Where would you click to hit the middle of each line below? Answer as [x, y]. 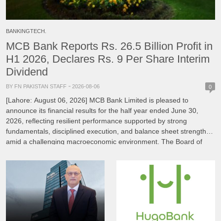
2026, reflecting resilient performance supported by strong [96, 121]
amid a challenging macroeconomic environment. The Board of [104, 142]
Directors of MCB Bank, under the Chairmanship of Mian [94, 152]
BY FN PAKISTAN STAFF [36, 87]
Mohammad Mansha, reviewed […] [61, 163]
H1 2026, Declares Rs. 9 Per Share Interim [108, 59]
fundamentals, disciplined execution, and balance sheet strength [106, 131]
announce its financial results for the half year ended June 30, [102, 111]
